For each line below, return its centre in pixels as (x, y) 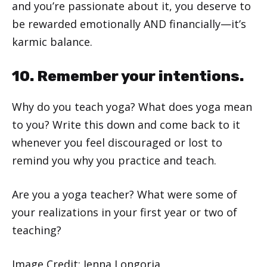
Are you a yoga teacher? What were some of (125, 194)
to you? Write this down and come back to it (126, 124)
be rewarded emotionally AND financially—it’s (129, 24)
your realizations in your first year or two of (125, 212)
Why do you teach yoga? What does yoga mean (132, 106)
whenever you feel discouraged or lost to (117, 142)
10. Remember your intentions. (128, 76)
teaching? (37, 230)
